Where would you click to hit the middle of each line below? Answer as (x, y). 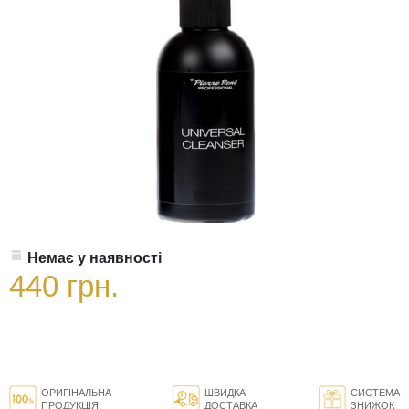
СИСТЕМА (375, 393)
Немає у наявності (94, 258)
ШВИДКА (225, 393)
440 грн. (64, 287)
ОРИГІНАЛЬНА (76, 393)
